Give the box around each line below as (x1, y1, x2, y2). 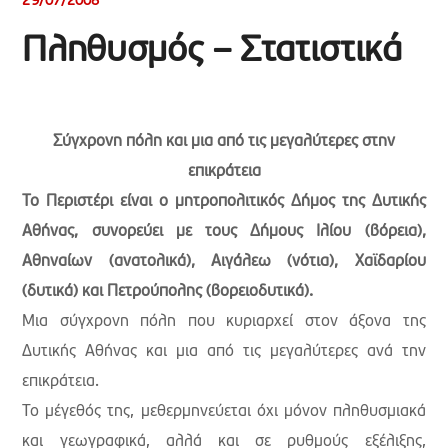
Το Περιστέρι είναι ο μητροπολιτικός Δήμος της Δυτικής (22, 194, 426, 210)
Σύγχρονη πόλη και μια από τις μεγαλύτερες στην (53, 134, 395, 150)
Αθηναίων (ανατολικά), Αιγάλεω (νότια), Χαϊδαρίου (22, 254, 426, 270)
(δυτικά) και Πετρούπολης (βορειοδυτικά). (22, 284, 314, 300)
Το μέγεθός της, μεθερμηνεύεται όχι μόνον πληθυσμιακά (22, 404, 426, 420)
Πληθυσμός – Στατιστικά (22, 34, 402, 70)
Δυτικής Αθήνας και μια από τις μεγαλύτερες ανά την (22, 344, 426, 360)
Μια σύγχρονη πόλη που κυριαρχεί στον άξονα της (22, 314, 426, 330)
